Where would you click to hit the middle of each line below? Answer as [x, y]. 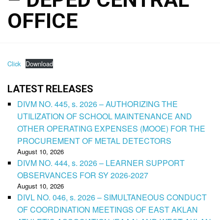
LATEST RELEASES [50, 89]
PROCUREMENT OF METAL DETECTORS [94, 140]
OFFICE [42, 21]
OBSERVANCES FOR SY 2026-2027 [83, 175]
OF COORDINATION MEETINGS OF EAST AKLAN [108, 209]
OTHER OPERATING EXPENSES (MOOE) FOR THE [111, 128]
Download [39, 63]
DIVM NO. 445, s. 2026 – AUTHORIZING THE [97, 104]
